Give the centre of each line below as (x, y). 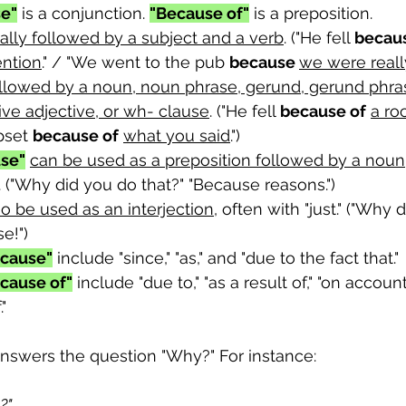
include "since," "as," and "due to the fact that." (226, 258)
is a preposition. (313, 14)
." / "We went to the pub (135, 63)
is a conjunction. (83, 14)
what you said (177, 136)
